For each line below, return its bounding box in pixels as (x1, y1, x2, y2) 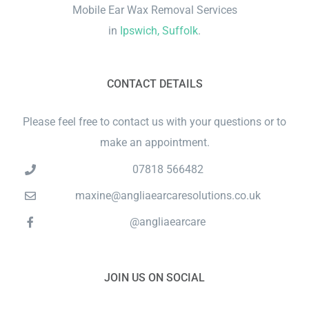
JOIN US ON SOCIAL (104, 270, 205, 284)
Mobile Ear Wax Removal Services (72, 3, 237, 17)
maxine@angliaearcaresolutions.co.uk (74, 189, 261, 203)
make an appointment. (99, 135, 210, 149)
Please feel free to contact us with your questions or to (23, 114, 286, 128)
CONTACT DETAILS (106, 77, 203, 90)
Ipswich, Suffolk (120, 23, 198, 37)
